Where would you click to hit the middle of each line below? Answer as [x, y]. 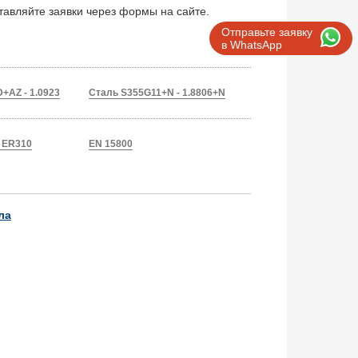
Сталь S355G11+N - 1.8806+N [157, 93]
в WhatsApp [252, 44]
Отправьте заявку [267, 32]
